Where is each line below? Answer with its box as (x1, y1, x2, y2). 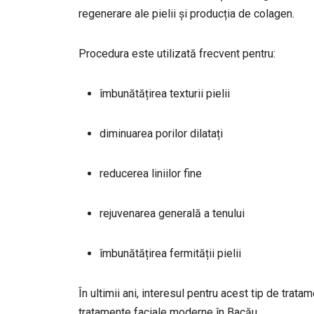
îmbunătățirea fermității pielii (100, 247, 241, 260)
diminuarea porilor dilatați (100, 127, 223, 140)
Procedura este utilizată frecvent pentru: (78, 47, 275, 60)
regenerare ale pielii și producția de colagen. (78, 7, 294, 20)
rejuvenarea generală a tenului (100, 207, 245, 220)
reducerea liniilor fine (100, 167, 202, 180)
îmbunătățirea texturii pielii (100, 87, 230, 100)
